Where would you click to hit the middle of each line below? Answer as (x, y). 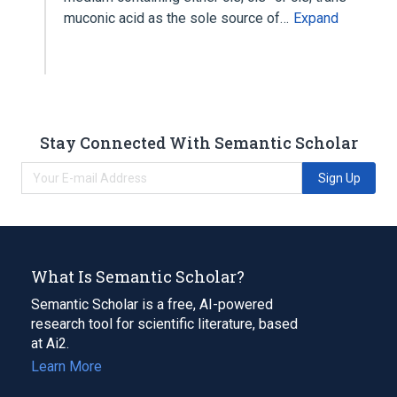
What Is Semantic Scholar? (138, 276)
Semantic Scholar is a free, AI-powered (152, 304)
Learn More (66, 366)
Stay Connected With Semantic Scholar (198, 142)
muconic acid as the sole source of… (178, 18)
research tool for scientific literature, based (164, 323)
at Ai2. (50, 343)
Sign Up (339, 178)
